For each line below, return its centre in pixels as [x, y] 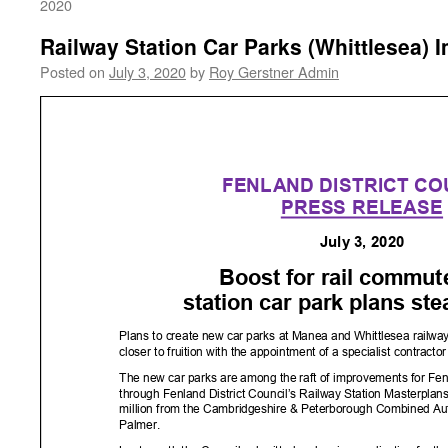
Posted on [72, 71]
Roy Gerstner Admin [274, 71]
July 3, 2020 [147, 71]
